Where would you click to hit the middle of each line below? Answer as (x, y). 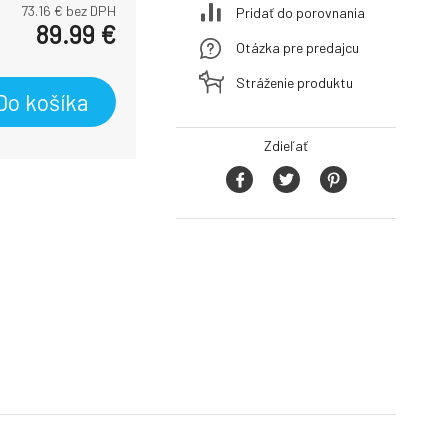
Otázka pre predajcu (297, 47)
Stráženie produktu (294, 82)
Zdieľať (286, 146)
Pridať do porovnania (300, 12)
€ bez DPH (83, 11)
